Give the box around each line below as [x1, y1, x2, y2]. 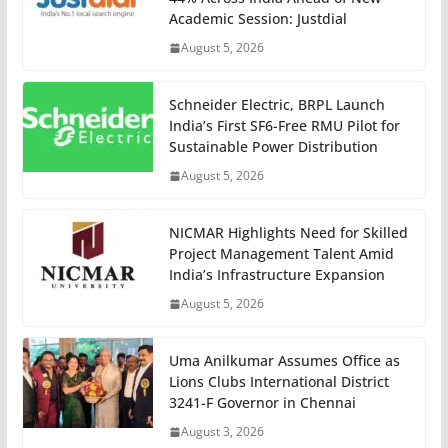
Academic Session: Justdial [168, 9, 347, 29]
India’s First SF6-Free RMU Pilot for [168, 116, 400, 136]
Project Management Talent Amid [168, 244, 394, 264]
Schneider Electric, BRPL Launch [168, 95, 385, 115]
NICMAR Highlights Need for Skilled [168, 223, 408, 243]
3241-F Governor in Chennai [168, 393, 356, 413]
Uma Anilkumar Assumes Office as [168, 351, 400, 371]
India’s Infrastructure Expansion [168, 265, 385, 285]
